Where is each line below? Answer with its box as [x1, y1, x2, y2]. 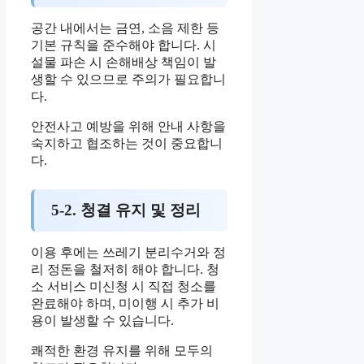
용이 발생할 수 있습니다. [31, 314, 174, 328]
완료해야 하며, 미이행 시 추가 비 [31, 297, 219, 311]
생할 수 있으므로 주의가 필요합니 [31, 72, 226, 87]
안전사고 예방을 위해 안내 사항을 [31, 119, 226, 134]
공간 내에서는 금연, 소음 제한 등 [31, 21, 219, 36]
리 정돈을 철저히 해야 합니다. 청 [31, 262, 219, 277]
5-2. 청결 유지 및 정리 [50, 201, 201, 219]
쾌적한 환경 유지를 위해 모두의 [31, 344, 213, 358]
